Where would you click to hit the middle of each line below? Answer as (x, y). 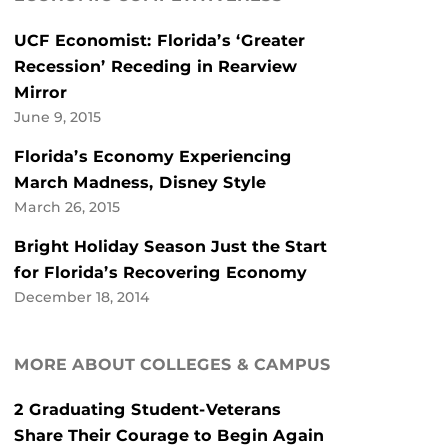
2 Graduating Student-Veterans (147, 410)
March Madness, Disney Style (140, 183)
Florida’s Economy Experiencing (153, 157)
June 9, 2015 (57, 117)
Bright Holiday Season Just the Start (170, 247)
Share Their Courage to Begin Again (169, 436)
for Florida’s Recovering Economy (160, 273)
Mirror (40, 93)
